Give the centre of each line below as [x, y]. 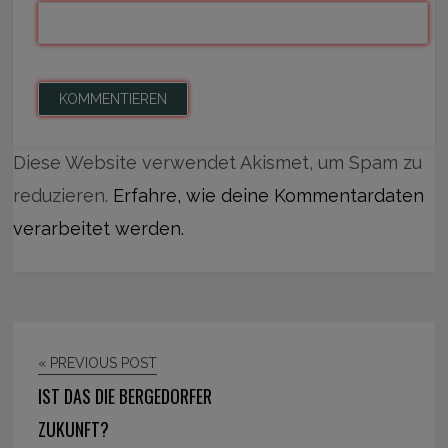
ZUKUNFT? [74, 429]
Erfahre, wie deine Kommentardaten [269, 196]
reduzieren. [63, 196]
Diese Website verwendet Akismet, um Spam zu [218, 163]
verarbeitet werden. [99, 229]
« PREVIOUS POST [98, 363]
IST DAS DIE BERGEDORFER [125, 396]
